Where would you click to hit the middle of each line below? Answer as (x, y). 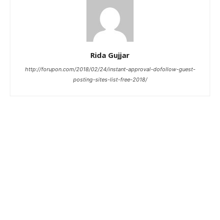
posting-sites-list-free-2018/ (110, 80)
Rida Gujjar (110, 55)
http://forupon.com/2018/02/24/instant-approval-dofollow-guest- (110, 69)
